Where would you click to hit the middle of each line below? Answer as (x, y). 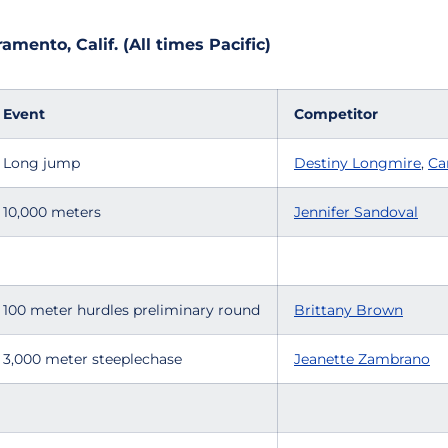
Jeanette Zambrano (362, 359)
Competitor (336, 114)
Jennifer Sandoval (356, 212)
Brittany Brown (348, 310)
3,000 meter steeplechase (92, 359)
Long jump (41, 163)
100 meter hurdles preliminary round (131, 310)
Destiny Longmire (357, 163)
